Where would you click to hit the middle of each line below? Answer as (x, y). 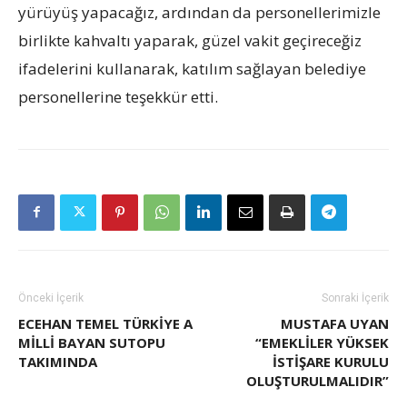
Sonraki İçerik (355, 298)
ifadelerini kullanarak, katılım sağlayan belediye (192, 68)
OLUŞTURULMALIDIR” (318, 380)
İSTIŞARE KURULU (331, 361)
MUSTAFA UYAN (335, 323)
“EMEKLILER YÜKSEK (322, 342)
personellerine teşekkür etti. (118, 96)
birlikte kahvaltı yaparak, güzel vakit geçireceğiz (190, 40)
